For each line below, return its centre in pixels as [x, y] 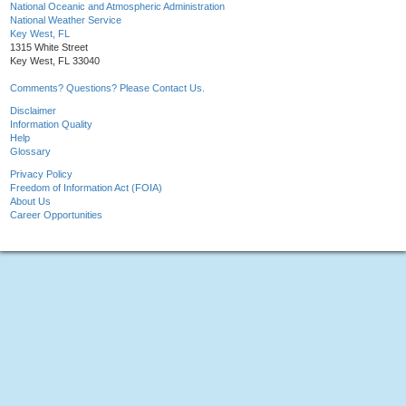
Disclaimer [33, 111]
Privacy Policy [41, 174]
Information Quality [51, 125]
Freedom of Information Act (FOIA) [86, 188]
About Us [30, 202]
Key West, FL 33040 [55, 61]
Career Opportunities [56, 215]
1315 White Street [49, 48]
